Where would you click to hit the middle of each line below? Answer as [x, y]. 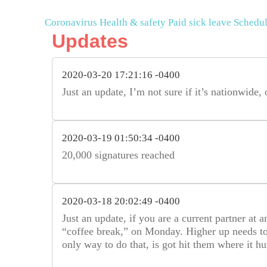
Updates [90, 41]
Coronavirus [71, 22]
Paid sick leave [200, 22]
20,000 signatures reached [118, 155]
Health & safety [133, 22]
